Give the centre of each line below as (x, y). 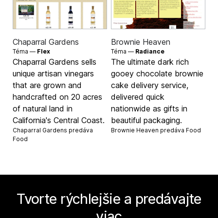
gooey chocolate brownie (157, 73)
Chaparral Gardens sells (55, 62)
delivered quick (138, 97)
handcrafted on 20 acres (58, 97)
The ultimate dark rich (150, 62)
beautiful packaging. (146, 120)
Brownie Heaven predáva (148, 130)
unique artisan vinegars (54, 73)
